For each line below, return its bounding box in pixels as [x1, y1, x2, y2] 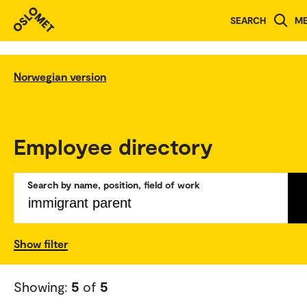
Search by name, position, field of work [27, 178, 200, 191]
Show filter [14, 236, 68, 250]
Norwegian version [14, 69, 106, 83]
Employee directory [14, 132, 213, 159]
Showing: [14, 278, 71, 295]
